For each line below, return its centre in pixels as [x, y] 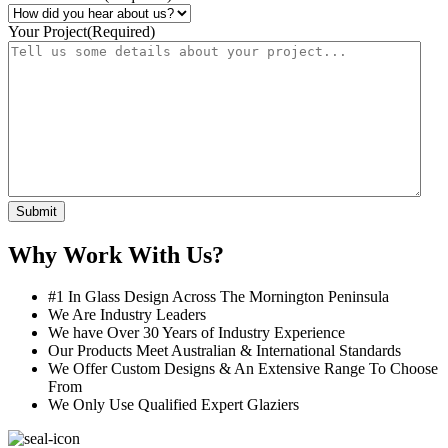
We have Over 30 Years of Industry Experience [196, 333]
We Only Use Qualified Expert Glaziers [173, 405]
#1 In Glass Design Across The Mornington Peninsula [218, 297]
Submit [36, 211]
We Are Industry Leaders [127, 315]
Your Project [47, 31]
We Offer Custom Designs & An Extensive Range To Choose [243, 369]
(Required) [121, 31]
